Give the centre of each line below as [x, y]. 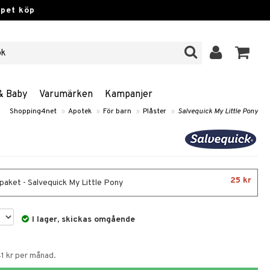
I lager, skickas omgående [84, 220]
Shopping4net [33, 111]
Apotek [80, 111]
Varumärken [66, 95]
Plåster [155, 111]
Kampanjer [128, 95]
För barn [117, 111]
